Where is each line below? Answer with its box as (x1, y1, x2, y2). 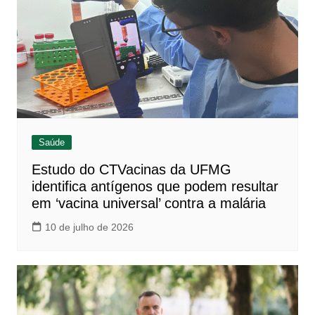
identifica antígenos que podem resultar (31, 179, 278, 195)
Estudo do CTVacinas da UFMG (31, 162, 231, 178)
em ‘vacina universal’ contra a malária (31, 195, 266, 212)
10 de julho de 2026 (44, 221, 134, 233)
